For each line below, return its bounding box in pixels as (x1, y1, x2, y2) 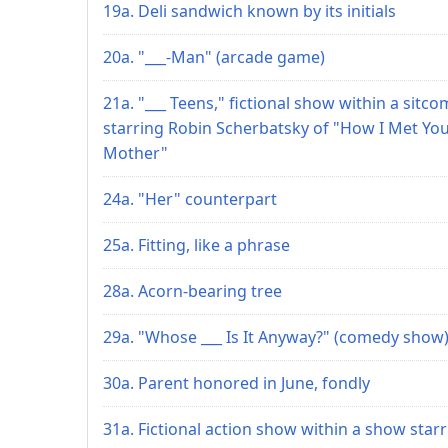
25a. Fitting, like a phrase (103, 233, 290, 256)
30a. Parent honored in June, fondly (103, 371, 370, 394)
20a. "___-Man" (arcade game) (103, 45, 325, 68)
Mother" (103, 141, 168, 164)
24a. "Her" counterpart (103, 187, 277, 210)
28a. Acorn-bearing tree (103, 279, 282, 302)
